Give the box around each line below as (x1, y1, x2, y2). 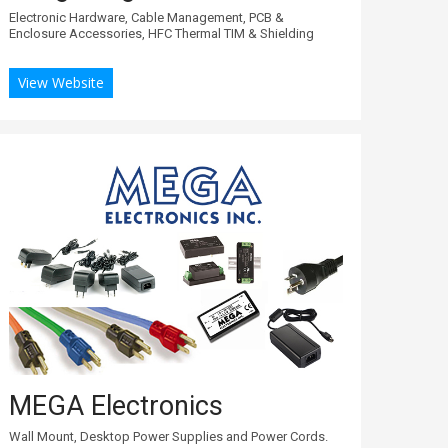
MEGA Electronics (9, 389, 223, 422)
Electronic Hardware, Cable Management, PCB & (9, 9, 284, 25)
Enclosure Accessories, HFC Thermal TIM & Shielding (9, 25, 314, 41)
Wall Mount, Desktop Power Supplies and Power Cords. (9, 428, 328, 444)
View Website (18, 72, 104, 92)
